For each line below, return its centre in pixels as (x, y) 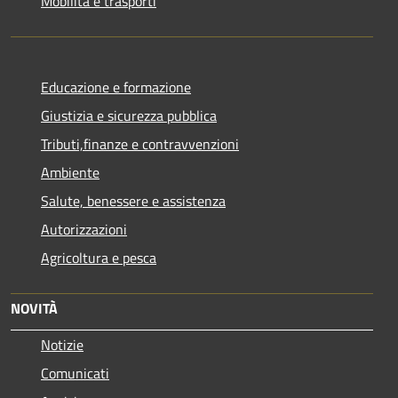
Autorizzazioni (84, 229)
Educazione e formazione (116, 87)
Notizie (62, 344)
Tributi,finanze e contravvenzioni (140, 143)
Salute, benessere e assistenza (133, 200)
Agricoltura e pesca (99, 257)
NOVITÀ (34, 308)
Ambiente (70, 172)
